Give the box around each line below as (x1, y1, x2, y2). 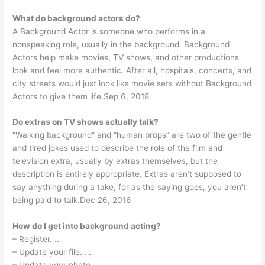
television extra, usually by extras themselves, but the (12, 156, 218, 166)
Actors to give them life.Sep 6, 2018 (12, 91, 150, 101)
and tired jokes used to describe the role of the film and (12, 143, 223, 153)
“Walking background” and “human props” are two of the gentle (12, 130, 252, 140)
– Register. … (12, 234, 62, 244)
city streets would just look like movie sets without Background (12, 78, 252, 88)
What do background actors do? (12, 13, 141, 23)
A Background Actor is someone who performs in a (12, 26, 206, 36)
